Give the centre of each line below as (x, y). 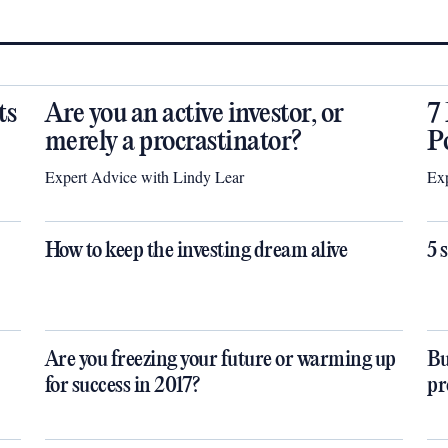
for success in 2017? (122, 386)
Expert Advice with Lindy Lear (144, 176)
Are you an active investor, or (194, 114)
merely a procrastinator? (173, 142)
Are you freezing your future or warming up (220, 360)
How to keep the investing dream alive (196, 251)
